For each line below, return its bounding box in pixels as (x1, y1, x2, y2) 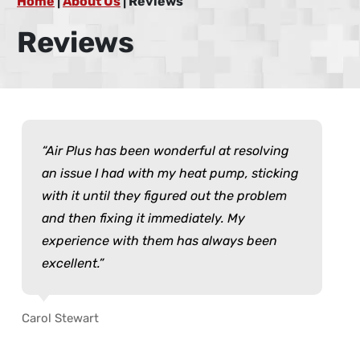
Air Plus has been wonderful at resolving (46, 142, 289, 158)
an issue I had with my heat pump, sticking (42, 165, 299, 181)
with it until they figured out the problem (42, 187, 287, 203)
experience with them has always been (42, 232, 277, 248)
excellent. (42, 255, 99, 271)
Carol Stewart (22, 310, 99, 325)
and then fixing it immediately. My (42, 210, 245, 226)
